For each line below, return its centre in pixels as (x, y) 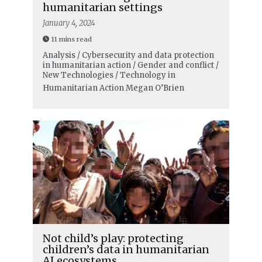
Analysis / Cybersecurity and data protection (128, 55)
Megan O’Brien (155, 88)
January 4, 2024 (69, 23)
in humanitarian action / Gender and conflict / (130, 65)
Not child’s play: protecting (113, 238)
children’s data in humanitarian (126, 249)
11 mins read (71, 39)
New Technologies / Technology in (109, 75)
